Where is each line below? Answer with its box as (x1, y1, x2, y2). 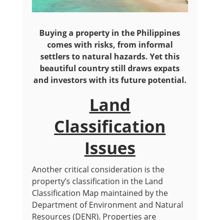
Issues (84, 137, 136, 160)
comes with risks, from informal (47, 39, 173, 51)
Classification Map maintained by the (31, 188, 168, 199)
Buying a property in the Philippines (39, 27, 181, 39)
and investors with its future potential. (33, 75, 187, 86)
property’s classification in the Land (31, 176, 163, 187)
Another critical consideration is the (31, 164, 165, 175)
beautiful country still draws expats (40, 63, 180, 74)
